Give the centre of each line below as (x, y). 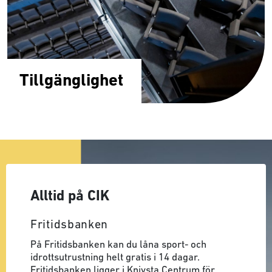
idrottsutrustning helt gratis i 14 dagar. (115, 258)
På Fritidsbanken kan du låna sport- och (118, 245)
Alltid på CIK (70, 197)
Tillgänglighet (71, 81)
